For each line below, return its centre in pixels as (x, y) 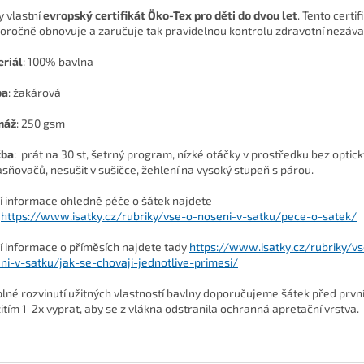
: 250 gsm (41, 123)
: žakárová (35, 92)
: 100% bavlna (58, 61)
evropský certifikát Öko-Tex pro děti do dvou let (170, 15)
